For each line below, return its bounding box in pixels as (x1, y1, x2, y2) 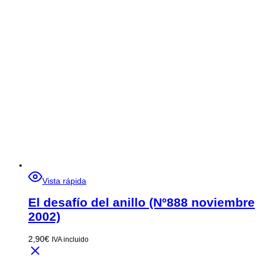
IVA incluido (52, 235, 89, 243)
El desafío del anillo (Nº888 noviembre (28, 195, 255, 210)
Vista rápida (42, 176, 86, 186)
